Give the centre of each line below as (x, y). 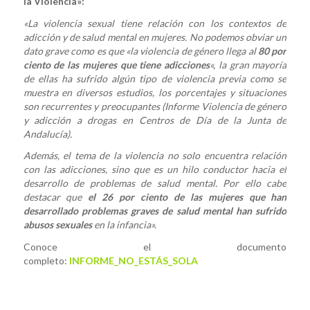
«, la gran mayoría (248, 64)
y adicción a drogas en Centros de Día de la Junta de (155, 120)
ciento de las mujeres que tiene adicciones (117, 64)
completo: (45, 261)
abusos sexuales (57, 225)
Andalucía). (47, 134)
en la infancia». (124, 225)
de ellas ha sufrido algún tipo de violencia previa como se (155, 78)
